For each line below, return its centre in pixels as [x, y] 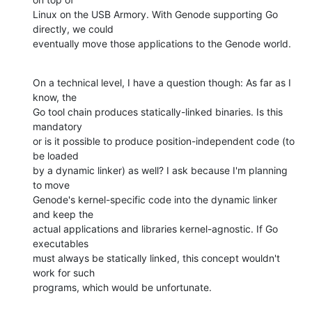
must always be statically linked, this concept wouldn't [156, 258]
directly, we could [73, 29]
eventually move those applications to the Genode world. [162, 43]
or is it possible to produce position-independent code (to [164, 141]
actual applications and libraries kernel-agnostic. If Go [155, 228]
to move [51, 185]
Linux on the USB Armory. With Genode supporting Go [155, 14]
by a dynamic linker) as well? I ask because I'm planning [160, 170]
